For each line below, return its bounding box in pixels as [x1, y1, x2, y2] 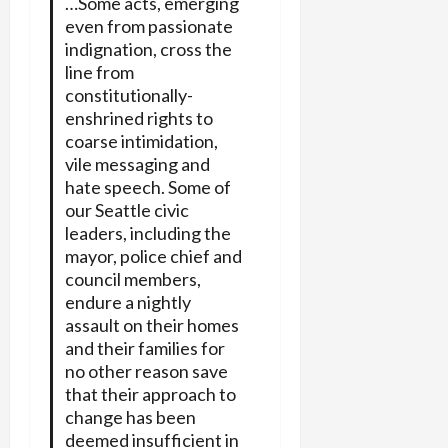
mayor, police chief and [64, 245, 242, 268]
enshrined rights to [64, 107, 213, 130]
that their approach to [64, 383, 236, 406]
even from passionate [64, 15, 233, 38]
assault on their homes [64, 314, 239, 337]
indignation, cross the [64, 38, 232, 61]
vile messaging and [64, 153, 210, 176]
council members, [64, 268, 201, 291]
